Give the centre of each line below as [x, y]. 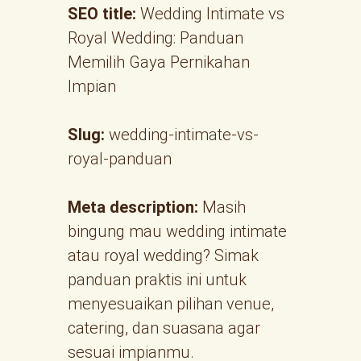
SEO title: [102, 14]
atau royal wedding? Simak [163, 255]
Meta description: [133, 207]
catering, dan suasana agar [164, 328]
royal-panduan [120, 159]
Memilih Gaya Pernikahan [159, 62]
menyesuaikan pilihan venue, [171, 304]
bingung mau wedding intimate [177, 231]
